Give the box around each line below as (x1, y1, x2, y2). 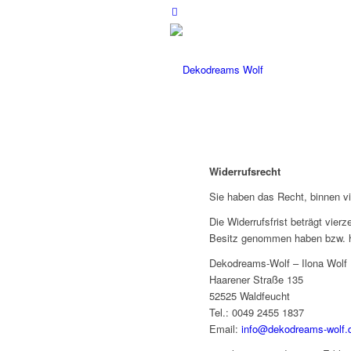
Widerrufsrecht (209, 164, 280, 179)
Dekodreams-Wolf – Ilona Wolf (209, 255, 347, 271)
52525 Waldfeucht (209, 288, 290, 304)
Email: (209, 321, 241, 337)
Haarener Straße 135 (209, 272, 303, 288)
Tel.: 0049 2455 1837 (209, 305, 304, 320)
